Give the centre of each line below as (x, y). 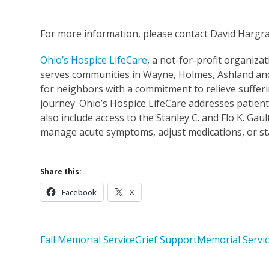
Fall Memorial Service (88, 239)
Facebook (80, 192)
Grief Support (166, 239)
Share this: (61, 171)
